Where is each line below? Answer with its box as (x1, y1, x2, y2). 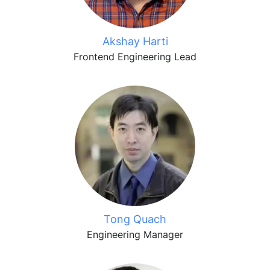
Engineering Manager (87, 228, 183, 240)
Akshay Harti (102, 35, 168, 48)
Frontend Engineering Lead (74, 51, 196, 63)
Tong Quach (104, 213, 166, 225)
